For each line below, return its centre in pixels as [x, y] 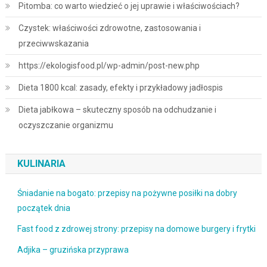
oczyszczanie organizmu [66, 125]
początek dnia [44, 208]
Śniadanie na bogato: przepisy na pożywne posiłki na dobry [127, 193]
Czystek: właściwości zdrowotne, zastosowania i [109, 28]
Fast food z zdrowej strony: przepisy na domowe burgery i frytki [136, 229]
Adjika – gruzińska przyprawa [73, 250]
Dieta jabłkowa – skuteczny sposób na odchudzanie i [117, 110]
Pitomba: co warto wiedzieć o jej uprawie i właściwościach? [129, 6]
